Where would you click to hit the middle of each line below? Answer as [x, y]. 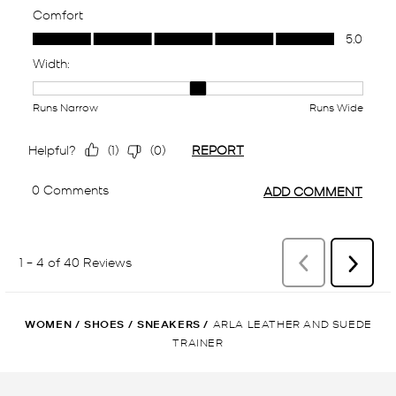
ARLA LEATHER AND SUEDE [292, 323]
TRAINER [198, 341]
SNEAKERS [168, 324]
